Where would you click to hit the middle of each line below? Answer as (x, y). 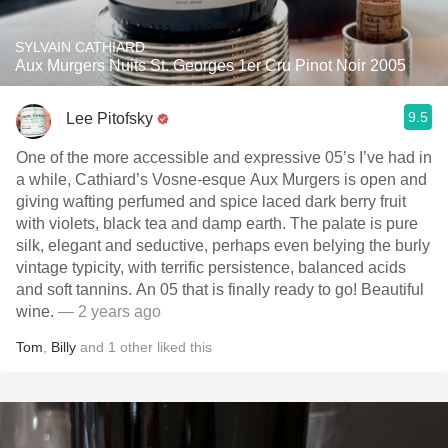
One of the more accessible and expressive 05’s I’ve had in (224, 157)
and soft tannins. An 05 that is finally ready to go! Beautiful (220, 289)
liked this (182, 347)
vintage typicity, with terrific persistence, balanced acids (211, 267)
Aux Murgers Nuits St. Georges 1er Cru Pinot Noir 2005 (210, 65)
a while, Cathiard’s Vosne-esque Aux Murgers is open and (221, 179)
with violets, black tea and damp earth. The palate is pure (217, 223)
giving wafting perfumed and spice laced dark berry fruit (211, 201)
